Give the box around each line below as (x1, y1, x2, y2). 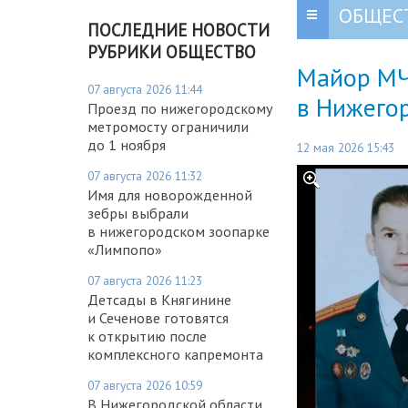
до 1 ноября (87, 135, 166, 154)
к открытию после (87, 326, 207, 345)
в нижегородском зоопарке (87, 221, 270, 240)
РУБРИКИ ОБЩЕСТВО (87, 40, 256, 63)
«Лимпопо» (87, 240, 162, 259)
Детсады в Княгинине (87, 290, 231, 309)
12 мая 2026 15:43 (297, 138, 394, 156)
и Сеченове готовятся (87, 308, 229, 327)
